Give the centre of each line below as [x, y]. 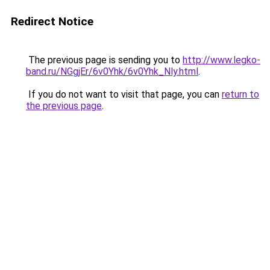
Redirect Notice [52, 21]
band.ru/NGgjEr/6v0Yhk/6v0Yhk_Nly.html [112, 71]
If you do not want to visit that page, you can [124, 94]
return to [240, 94]
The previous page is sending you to [104, 60]
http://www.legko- [221, 60]
